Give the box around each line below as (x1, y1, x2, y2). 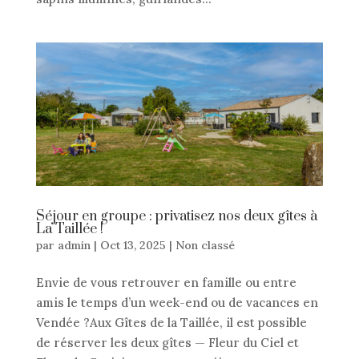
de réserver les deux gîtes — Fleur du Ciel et (35, 335, 299, 351)
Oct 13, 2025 (99, 238, 166, 253)
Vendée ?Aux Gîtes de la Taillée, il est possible (35, 315, 307, 331)
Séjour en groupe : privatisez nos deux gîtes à (35, 208, 317, 226)
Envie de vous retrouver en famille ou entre (35, 275, 296, 291)
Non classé (175, 238, 235, 253)
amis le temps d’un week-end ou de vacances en (35, 295, 318, 311)
